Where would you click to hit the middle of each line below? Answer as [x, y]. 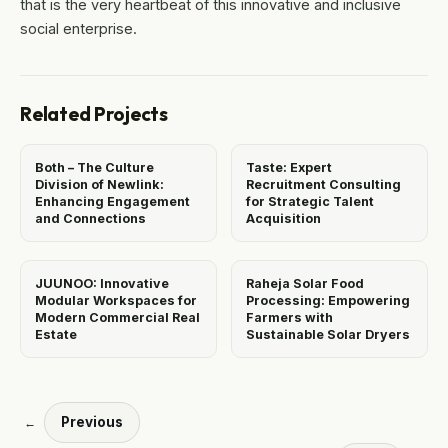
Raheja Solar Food [305, 284]
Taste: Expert [289, 168]
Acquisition [283, 219]
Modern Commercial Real [117, 318]
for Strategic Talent [310, 202]
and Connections [90, 219]
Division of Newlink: [99, 185]
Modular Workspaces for [116, 301]
